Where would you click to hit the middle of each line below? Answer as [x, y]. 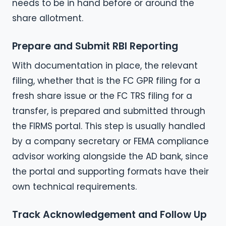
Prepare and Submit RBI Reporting [95, 46]
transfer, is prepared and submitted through [109, 111]
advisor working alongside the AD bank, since [110, 156]
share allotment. [48, 18]
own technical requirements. [74, 186]
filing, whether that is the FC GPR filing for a [106, 80]
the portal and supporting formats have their [110, 171]
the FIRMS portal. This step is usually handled [109, 126]
